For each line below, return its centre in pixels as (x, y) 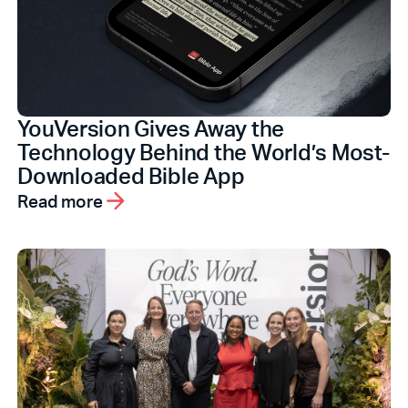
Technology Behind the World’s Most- (204, 152)
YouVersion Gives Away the (151, 128)
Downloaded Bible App (131, 176)
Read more (60, 200)
